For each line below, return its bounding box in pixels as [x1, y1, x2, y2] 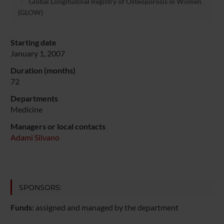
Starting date [10, 37, 56, 47]
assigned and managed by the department [33, 202, 178, 212]
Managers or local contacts [10, 121, 105, 131]
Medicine [10, 104, 42, 114]
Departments [10, 93, 58, 103]
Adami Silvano [10, 132, 59, 142]
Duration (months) [10, 65, 75, 75]
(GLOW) [17, 7, 43, 16]
